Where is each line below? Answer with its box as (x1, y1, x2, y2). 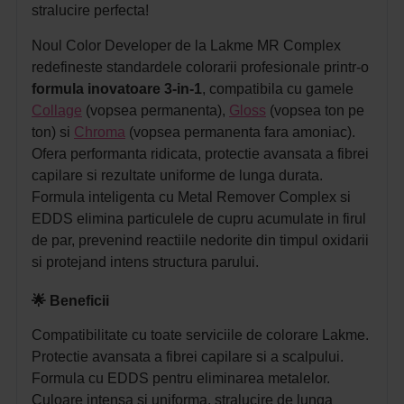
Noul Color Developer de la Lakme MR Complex (32, 37, 341, 53)
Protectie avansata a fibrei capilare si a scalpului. (32, 348, 344, 364)
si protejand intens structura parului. (32, 253, 259, 270)
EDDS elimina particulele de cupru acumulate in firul (32, 210, 366, 226)
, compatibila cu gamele (202, 80, 353, 96)
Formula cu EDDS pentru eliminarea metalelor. (32, 370, 330, 386)
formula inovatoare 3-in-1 (32, 80, 202, 96)
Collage (32, 102, 82, 118)
